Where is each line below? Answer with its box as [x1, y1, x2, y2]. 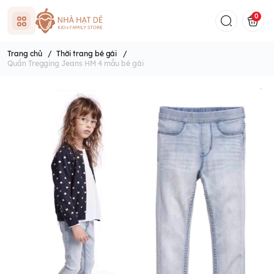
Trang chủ [7, 49, 42, 58]
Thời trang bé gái [56, 49, 117, 58]
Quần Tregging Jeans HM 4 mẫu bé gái [7, 59, 144, 68]
